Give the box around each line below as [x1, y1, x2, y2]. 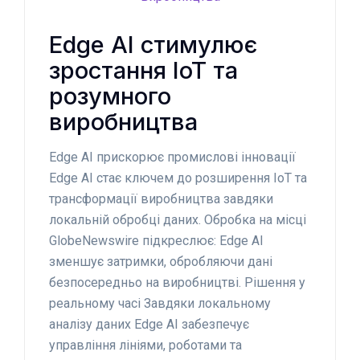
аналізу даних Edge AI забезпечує [49, 316, 249, 332]
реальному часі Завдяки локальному [49, 295, 271, 311]
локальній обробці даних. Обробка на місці [49, 211, 306, 227]
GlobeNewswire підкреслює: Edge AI [49, 232, 264, 248]
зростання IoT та [49, 55, 238, 84]
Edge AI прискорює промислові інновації [49, 149, 296, 165]
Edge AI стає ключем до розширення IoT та [49, 170, 307, 186]
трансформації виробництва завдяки [49, 190, 273, 207]
